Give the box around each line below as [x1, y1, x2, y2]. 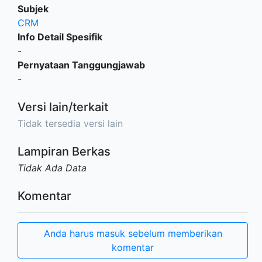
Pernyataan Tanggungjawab [18, 59, 145, 71]
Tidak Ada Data [18, 162, 87, 174]
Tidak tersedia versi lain [18, 118, 123, 129]
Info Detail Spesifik [18, 31, 102, 43]
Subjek [18, 3, 49, 15]
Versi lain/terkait [18, 100, 108, 114]
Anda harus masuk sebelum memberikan [43, 227, 222, 239]
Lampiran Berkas [18, 144, 111, 158]
